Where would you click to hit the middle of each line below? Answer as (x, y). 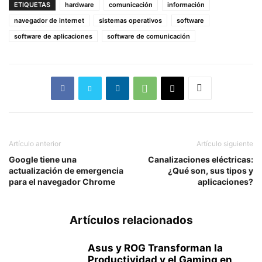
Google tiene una (43, 159)
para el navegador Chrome (62, 181)
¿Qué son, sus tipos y (211, 170)
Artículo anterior (35, 143)
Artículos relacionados (131, 220)
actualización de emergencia (66, 170)
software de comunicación (149, 36)
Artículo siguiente (225, 143)
